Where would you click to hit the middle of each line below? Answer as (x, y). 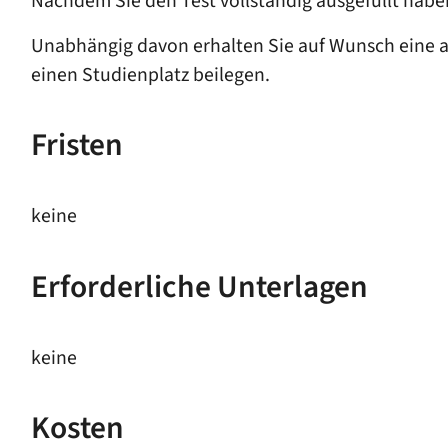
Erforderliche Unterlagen (199, 287)
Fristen (76, 146)
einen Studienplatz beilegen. (150, 74)
